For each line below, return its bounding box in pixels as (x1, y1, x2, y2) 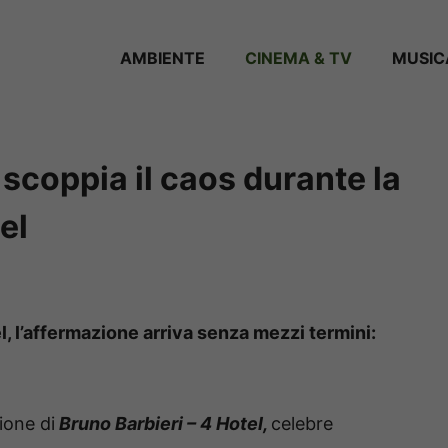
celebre (271, 413, 333, 435)
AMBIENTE (120, 47, 205, 68)
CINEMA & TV (245, 47, 352, 68)
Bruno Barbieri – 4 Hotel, (55, 413, 271, 435)
